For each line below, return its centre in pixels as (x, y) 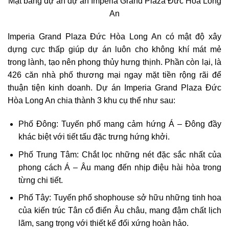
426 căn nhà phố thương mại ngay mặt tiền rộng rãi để (114, 75)
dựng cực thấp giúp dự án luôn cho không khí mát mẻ (114, 50)
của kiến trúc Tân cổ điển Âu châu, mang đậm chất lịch (120, 211)
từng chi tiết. (40, 180)
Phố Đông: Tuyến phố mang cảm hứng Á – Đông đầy (120, 124)
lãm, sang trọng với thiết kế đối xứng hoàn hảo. (103, 223)
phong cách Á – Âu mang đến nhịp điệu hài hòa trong (120, 167)
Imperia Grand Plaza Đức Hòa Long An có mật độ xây (114, 37)
